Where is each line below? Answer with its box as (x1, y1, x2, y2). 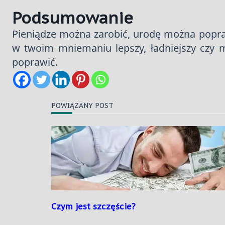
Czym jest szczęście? (51, 201, 136, 212)
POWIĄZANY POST (51, 101, 114, 110)
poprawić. (12, 55, 58, 69)
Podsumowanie (12, 7, 133, 29)
